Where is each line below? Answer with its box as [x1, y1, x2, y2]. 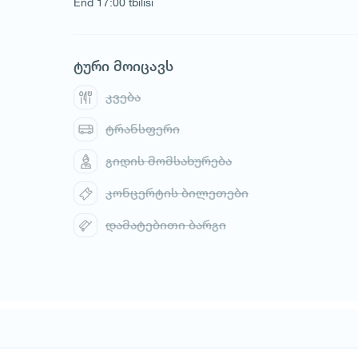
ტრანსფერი [105, 121, 180, 137]
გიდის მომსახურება [105, 153, 232, 169]
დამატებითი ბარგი [105, 217, 226, 233]
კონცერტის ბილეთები [105, 185, 249, 201]
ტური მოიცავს [74, 58, 173, 74]
